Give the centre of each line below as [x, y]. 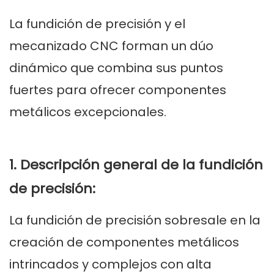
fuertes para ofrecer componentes [118, 90]
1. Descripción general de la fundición [136, 165]
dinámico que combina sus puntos [116, 68]
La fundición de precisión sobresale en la [135, 220]
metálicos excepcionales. [89, 112]
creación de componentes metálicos [124, 243]
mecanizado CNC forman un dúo [111, 46]
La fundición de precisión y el [97, 24]
